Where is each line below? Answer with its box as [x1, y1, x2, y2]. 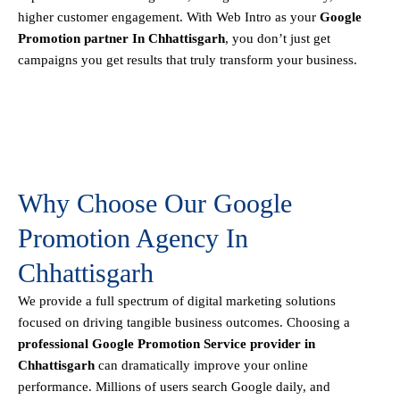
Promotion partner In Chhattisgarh [18, 31, 225, 46]
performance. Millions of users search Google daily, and [18, 379, 330, 395]
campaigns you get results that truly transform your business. [18, 53, 357, 68]
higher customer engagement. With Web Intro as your [18, 10, 320, 25]
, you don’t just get [225, 31, 330, 46]
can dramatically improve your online [98, 358, 308, 373]
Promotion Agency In [18, 223, 248, 254]
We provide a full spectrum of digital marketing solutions [18, 294, 336, 309]
